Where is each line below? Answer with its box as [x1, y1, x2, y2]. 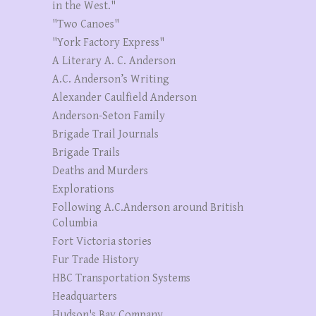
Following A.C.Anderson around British [52, 200, 243, 214]
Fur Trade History [52, 253, 139, 267]
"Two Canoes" [52, 17, 119, 31]
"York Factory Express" [52, 35, 164, 49]
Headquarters [52, 289, 117, 303]
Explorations [52, 182, 114, 196]
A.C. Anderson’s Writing [52, 72, 169, 86]
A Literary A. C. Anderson [52, 54, 176, 68]
